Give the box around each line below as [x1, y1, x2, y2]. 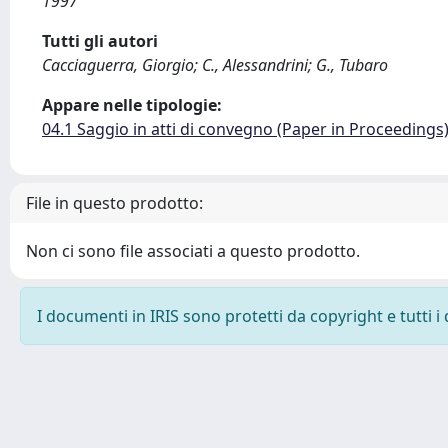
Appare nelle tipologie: [42, 94, 222, 116]
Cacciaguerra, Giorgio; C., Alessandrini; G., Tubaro [42, 54, 388, 76]
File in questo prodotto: [26, 192, 203, 214]
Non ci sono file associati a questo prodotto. [26, 240, 360, 262]
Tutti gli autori [42, 30, 158, 52]
